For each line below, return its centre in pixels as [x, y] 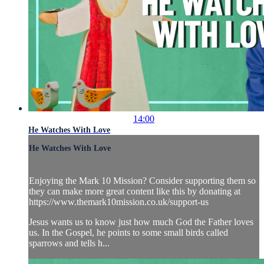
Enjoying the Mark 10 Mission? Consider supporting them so [142, 181]
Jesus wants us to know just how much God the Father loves [141, 222]
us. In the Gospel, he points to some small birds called [128, 233]
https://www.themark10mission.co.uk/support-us [119, 202]
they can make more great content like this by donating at [135, 192]
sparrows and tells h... [69, 243]
